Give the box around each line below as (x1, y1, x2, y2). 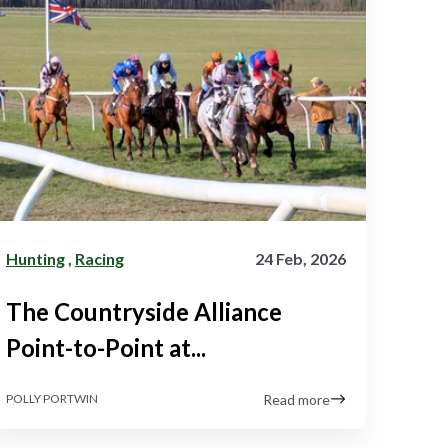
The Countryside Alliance (6, 296, 282, 326)
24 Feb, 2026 (255, 248, 346, 268)
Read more (263, 390, 330, 408)
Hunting (6, 248, 65, 268)
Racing (75, 248, 124, 268)
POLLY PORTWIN (6, 391, 98, 407)
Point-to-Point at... (6, 332, 206, 362)
